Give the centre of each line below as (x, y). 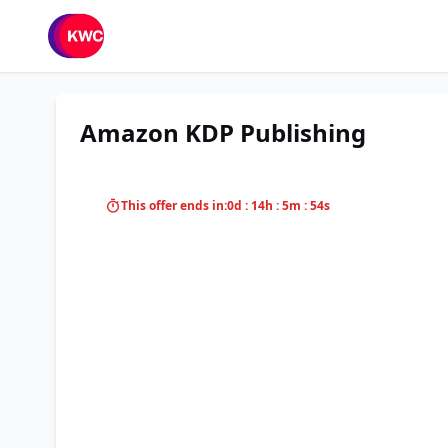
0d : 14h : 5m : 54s (278, 205)
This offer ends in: (174, 205)
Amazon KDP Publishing (223, 132)
